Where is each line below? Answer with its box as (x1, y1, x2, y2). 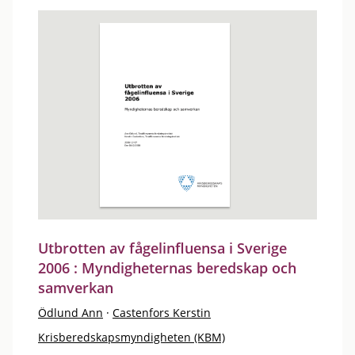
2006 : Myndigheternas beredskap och (38, 258, 296, 277)
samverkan (38, 278, 113, 297)
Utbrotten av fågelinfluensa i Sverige (38, 239, 287, 258)
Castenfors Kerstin (113, 305, 211, 320)
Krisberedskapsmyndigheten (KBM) (38, 330, 225, 345)
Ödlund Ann (38, 305, 103, 320)
